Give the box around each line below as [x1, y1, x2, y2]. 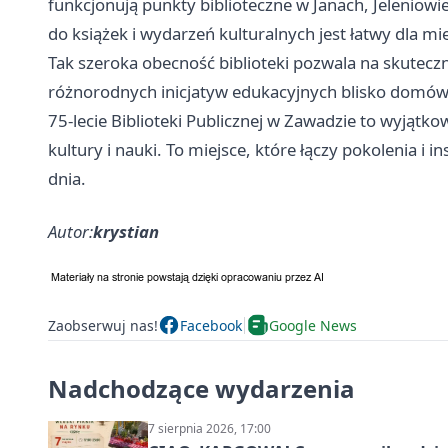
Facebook [180, 315, 242, 335]
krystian [93, 220, 159, 244]
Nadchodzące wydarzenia [48, 372, 355, 406]
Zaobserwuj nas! [48, 315, 158, 335]
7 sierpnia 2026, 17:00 [148, 420, 271, 438]
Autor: [48, 220, 93, 244]
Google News [269, 315, 357, 335]
